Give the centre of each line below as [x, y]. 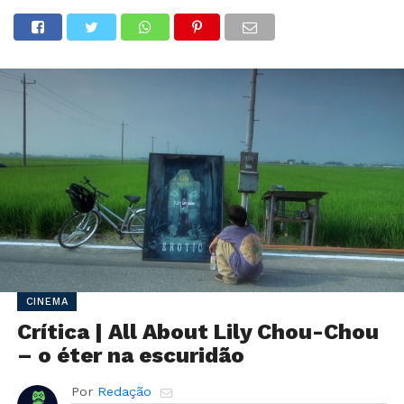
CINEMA [47, 302]
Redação [124, 392]
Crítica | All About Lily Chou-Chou [197, 332]
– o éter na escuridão [130, 356]
